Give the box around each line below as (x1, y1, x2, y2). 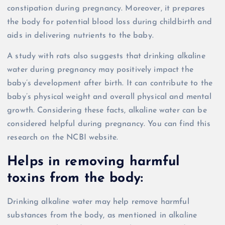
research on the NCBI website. (7, 134, 119, 142)
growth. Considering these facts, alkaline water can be (7, 106, 207, 115)
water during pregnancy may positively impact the (7, 66, 193, 74)
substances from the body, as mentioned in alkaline (7, 211, 197, 220)
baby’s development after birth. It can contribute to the (7, 79, 212, 88)
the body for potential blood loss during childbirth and (7, 18, 212, 27)
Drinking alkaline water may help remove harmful (7, 198, 189, 206)
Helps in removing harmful (7, 155, 180, 169)
